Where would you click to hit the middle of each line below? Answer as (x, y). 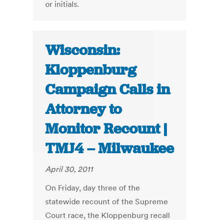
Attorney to (84, 109)
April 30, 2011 (69, 169)
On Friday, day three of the (93, 188)
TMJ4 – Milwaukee (110, 149)
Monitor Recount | (106, 129)
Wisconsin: (83, 50)
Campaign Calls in (108, 90)
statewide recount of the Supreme (107, 202)
